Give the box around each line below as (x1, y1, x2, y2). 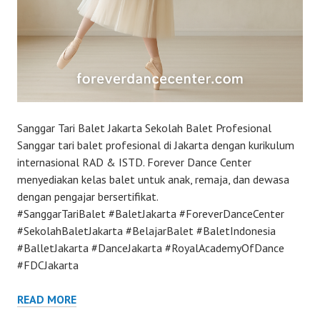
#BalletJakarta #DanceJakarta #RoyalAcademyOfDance (17, 241, 284, 256)
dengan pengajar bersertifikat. (17, 189, 159, 204)
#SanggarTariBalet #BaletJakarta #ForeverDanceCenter (17, 206, 284, 221)
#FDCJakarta (17, 258, 79, 273)
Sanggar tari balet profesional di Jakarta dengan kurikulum (17, 138, 294, 153)
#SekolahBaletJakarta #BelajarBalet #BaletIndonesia (17, 224, 276, 239)
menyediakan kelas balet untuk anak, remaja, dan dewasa (17, 172, 289, 187)
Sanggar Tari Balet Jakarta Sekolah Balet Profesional (17, 121, 271, 136)
